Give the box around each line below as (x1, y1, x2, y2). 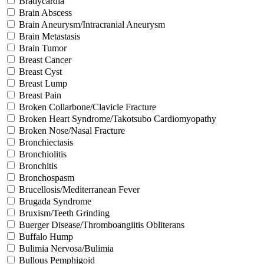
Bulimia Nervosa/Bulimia (19, 243, 114, 253)
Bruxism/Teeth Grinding (19, 207, 110, 218)
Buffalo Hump (19, 231, 73, 242)
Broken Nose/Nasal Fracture (19, 125, 125, 136)
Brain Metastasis (19, 31, 80, 41)
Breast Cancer (19, 54, 71, 65)
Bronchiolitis (19, 148, 67, 159)
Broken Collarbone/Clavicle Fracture (19, 101, 156, 112)
